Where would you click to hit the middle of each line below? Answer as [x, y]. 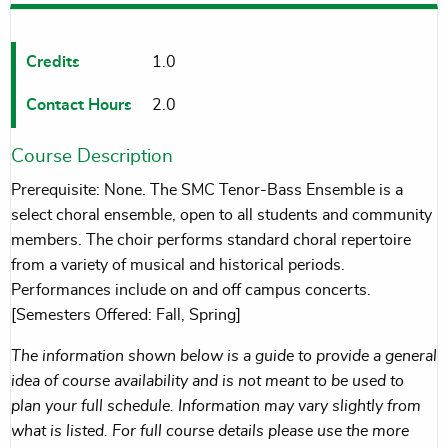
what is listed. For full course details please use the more [210, 430]
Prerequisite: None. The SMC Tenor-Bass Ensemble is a [207, 189]
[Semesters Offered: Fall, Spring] [126, 314]
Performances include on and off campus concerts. [191, 289]
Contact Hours [78, 104]
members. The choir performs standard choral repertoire [211, 239]
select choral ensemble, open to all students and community [221, 214]
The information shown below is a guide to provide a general [224, 355]
